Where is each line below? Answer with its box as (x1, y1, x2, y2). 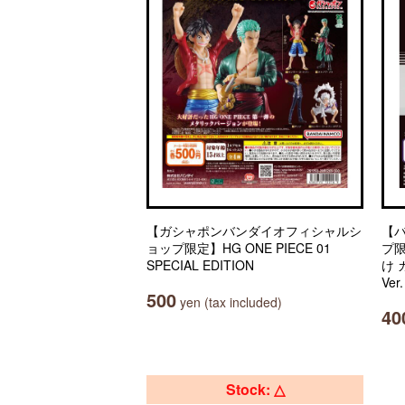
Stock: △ (225, 379, 285, 400)
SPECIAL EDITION (146, 256, 254, 274)
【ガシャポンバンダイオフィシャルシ (146, 221, 362, 240)
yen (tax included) (176, 293, 282, 311)
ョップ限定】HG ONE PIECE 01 (146, 239, 331, 257)
